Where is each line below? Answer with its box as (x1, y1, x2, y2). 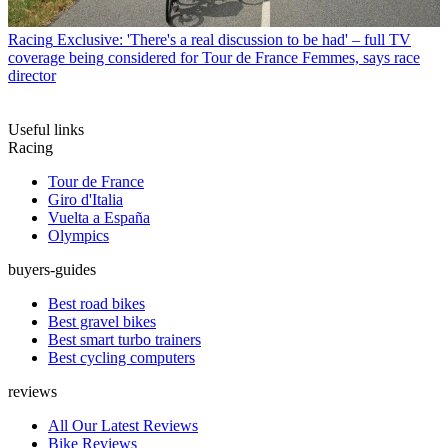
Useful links (8, 121, 84, 139)
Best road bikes (48, 295, 145, 313)
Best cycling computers (48, 349, 195, 367)
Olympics (48, 227, 109, 245)
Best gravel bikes (48, 313, 156, 331)
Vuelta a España (48, 209, 150, 227)
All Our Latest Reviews (48, 417, 198, 435)
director (8, 67, 56, 85)
